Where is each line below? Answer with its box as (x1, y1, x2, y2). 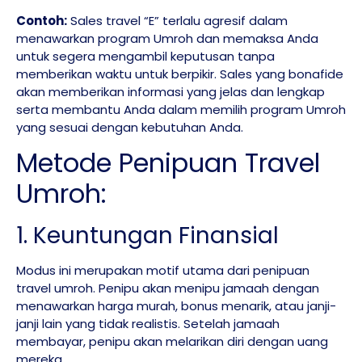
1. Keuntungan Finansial (16, 220, 279, 252)
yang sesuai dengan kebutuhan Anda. (16, 118, 243, 136)
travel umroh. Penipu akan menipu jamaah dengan (16, 280, 319, 297)
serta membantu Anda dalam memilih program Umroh (16, 100, 346, 118)
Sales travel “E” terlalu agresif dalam (67, 11, 288, 29)
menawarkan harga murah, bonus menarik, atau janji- (16, 297, 336, 315)
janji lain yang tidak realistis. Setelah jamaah (16, 315, 280, 333)
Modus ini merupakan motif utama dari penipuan (16, 262, 309, 280)
